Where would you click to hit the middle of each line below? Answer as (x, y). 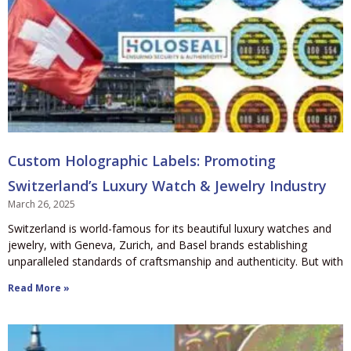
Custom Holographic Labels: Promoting (142, 160)
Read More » (39, 288)
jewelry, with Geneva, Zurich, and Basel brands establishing (157, 244)
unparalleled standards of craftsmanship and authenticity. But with (175, 261)
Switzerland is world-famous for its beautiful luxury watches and (170, 228)
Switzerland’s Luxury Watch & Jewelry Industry (167, 185)
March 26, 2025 (42, 204)
